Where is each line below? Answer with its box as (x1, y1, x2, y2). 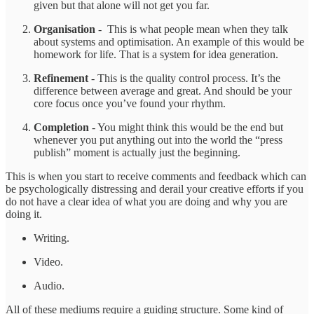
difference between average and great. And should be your (34, 84, 292, 97)
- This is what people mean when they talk (95, 22, 288, 35)
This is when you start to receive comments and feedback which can (6, 170, 306, 182)
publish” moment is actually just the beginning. (34, 146, 240, 158)
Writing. (34, 231, 69, 244)
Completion (34, 121, 89, 133)
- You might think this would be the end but (89, 121, 283, 133)
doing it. (6, 207, 42, 220)
